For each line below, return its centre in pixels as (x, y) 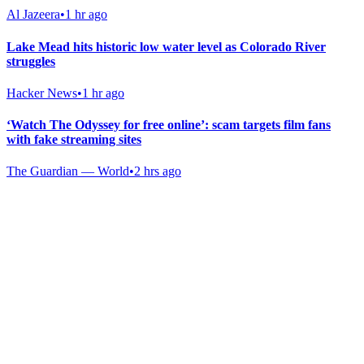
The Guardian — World (68, 171)
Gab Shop (41, 237)
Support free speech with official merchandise (123, 268)
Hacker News (42, 93)
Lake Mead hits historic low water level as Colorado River (166, 46)
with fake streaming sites (74, 140)
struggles (31, 61)
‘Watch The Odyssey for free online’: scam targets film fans (169, 125)
